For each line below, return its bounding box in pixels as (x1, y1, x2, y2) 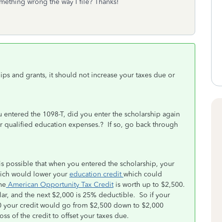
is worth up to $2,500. (113, 180, 185, 189)
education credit (69, 170, 123, 178)
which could (123, 170, 162, 178)
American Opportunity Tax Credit (6, 180, 113, 189)
